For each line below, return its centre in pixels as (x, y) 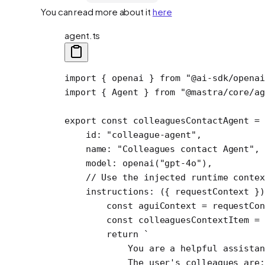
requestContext (212, 191)
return (101, 234)
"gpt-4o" (180, 163)
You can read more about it (97, 11)
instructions (107, 191)
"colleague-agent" (152, 135)
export (80, 120)
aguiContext (165, 206)
